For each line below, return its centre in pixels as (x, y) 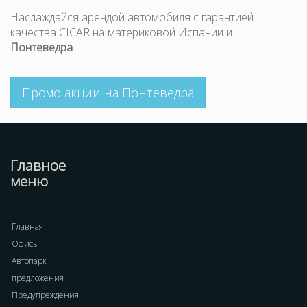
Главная (27, 226)
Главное (38, 165)
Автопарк (29, 261)
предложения (38, 278)
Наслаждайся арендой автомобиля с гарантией (132, 17)
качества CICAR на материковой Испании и (121, 32)
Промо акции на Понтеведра (108, 93)
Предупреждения (45, 295)
